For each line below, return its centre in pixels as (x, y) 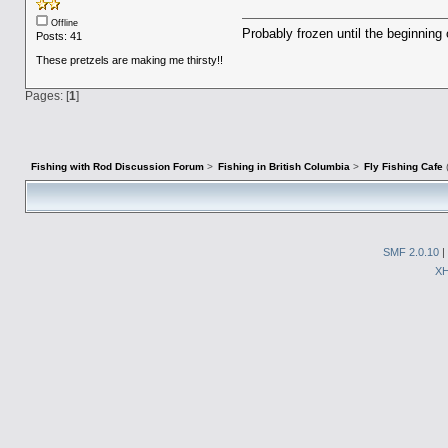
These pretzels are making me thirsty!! (129, 60)
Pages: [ (46, 96)
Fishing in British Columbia (284, 167)
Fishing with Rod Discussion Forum (117, 167)
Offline (62, 23)
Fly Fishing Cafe (404, 167)
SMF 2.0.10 (411, 251)
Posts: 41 (58, 36)
